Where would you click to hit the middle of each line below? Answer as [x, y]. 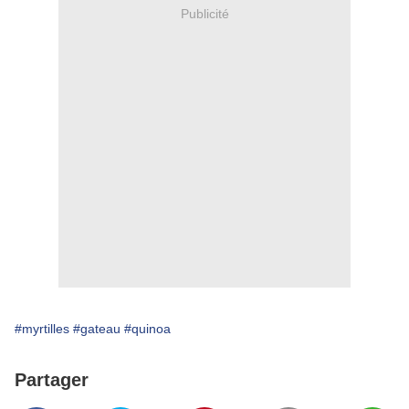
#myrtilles [42, 329]
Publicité [204, 13]
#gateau [97, 329]
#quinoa [147, 329]
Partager [52, 380]
